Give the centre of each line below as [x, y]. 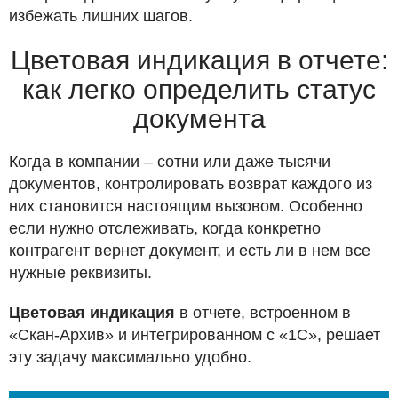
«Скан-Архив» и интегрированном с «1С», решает [195, 335]
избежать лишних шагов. [101, 16]
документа [199, 119]
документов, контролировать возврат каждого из [191, 184]
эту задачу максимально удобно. [130, 358]
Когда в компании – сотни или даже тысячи [170, 162]
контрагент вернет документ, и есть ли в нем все [190, 251]
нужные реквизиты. [80, 273]
